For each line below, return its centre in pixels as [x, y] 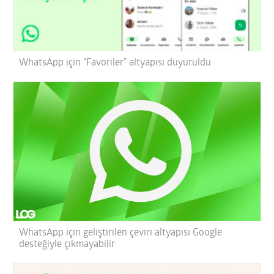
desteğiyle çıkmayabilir [67, 244]
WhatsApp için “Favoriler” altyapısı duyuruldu [115, 63]
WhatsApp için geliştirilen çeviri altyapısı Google [121, 233]
